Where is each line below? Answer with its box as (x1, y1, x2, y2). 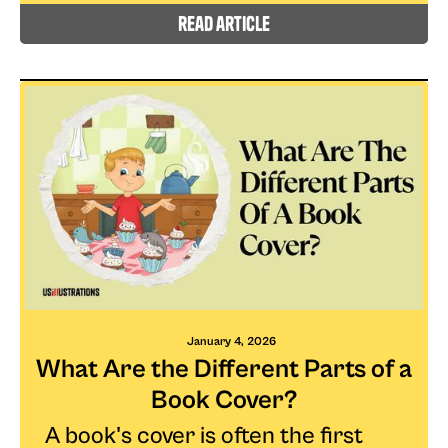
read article (178, 10, 270, 36)
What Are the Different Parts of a (36, 353, 412, 384)
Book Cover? (150, 384, 298, 415)
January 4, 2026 (187, 334, 276, 348)
